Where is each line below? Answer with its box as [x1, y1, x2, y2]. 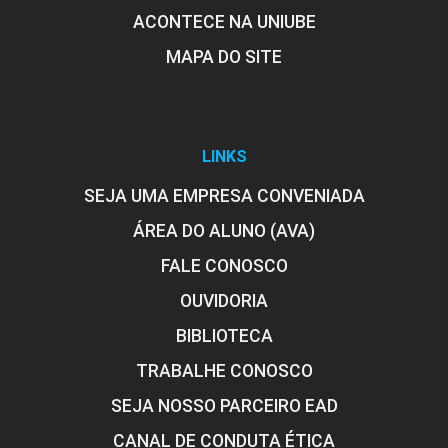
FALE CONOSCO [160, 255, 288, 276]
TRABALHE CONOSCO [135, 360, 313, 381]
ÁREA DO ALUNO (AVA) [133, 220, 315, 241]
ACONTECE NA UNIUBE [132, 11, 316, 32]
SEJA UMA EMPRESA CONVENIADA [83, 185, 365, 206]
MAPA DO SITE [166, 46, 282, 67]
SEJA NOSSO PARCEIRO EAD [110, 395, 338, 416]
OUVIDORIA [180, 290, 268, 311]
